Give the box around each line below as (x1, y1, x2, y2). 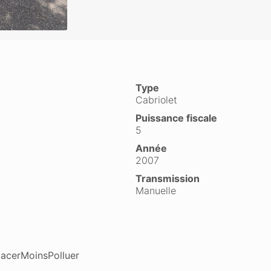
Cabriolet (135, 94, 177, 106)
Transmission (135, 172, 200, 184)
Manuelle (135, 184, 176, 197)
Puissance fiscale (135, 112, 217, 124)
